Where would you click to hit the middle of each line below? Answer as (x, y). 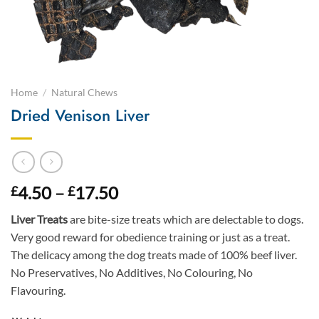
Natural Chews (85, 93)
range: (141, 209)
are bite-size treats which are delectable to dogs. (187, 219)
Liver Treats (40, 219)
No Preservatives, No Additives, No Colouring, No (132, 273)
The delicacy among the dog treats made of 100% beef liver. (154, 255)
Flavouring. (38, 291)
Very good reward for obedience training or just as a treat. (150, 237)
